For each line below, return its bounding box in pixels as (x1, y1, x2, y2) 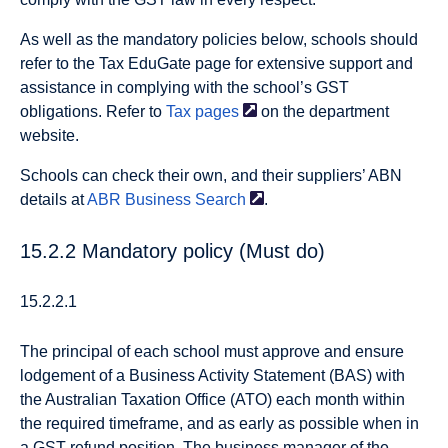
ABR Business (87, 191, 191, 209)
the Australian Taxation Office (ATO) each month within (20, 391, 405, 409)
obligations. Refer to (20, 103, 166, 121)
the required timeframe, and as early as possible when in (20, 415, 419, 433)
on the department (257, 103, 389, 121)
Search (195, 191, 246, 209)
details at (20, 191, 87, 209)
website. (20, 127, 79, 145)
